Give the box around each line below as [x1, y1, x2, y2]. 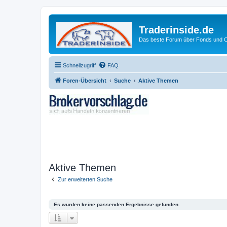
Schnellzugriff [63, 62, 96, 68]
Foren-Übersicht [63, 77, 106, 84]
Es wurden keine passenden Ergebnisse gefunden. [54, 202, 180, 207]
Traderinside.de [139, 24, 214, 35]
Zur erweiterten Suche [58, 176, 112, 182]
